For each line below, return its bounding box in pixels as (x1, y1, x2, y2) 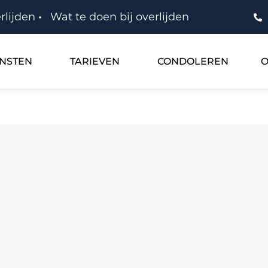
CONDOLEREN (157, 55, 229, 67)
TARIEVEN (70, 55, 120, 67)
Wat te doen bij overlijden (50, 10, 189, 23)
